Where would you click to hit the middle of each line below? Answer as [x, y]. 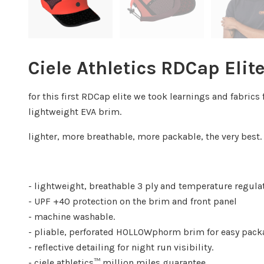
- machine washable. [72, 217]
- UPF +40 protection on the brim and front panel [133, 201]
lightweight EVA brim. [75, 112]
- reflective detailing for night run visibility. [121, 247]
